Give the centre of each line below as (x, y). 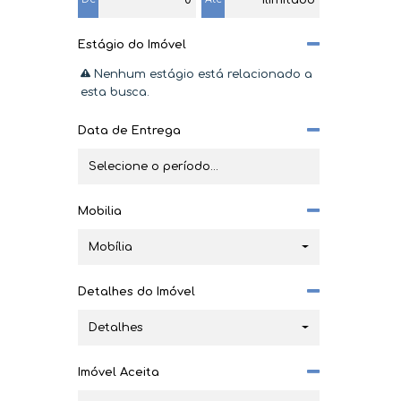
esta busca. (115, 92)
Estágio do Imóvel (132, 45)
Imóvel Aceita (119, 372)
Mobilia (100, 211)
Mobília (111, 247)
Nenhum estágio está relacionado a (201, 74)
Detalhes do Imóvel (137, 292)
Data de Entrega (129, 131)
